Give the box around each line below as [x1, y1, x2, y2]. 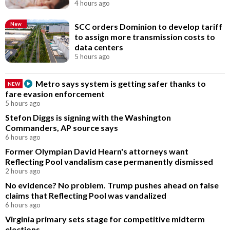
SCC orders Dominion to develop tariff [74, 21, 223, 31]
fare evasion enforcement [5, 88, 105, 99]
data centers [74, 42, 124, 52]
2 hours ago [5, 166, 41, 175]
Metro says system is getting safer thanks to [35, 78, 206, 88]
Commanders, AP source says [5, 122, 118, 132]
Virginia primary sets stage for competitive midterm [5, 214, 205, 224]
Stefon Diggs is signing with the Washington [5, 112, 171, 122]
